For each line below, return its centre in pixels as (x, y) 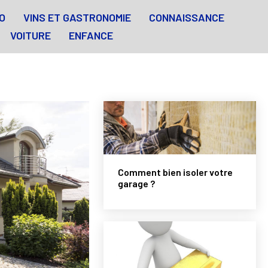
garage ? (137, 184)
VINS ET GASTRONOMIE (77, 18)
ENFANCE (91, 36)
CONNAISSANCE (186, 18)
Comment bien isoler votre (176, 172)
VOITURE (30, 36)
